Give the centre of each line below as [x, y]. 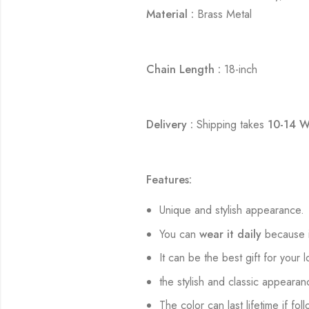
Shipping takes [231, 125]
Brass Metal [223, 14]
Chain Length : [184, 70]
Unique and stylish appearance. [232, 210]
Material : [170, 14]
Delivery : [170, 125]
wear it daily [231, 234]
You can [180, 234]
